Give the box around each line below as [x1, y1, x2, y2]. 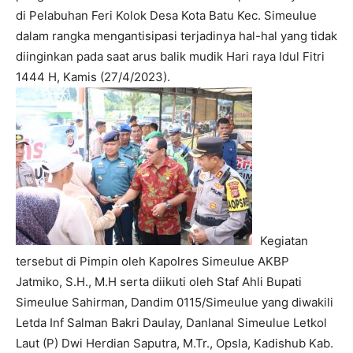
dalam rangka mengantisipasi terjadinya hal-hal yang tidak [16, 28, 337, 43]
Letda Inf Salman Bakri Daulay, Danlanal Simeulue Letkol [16, 314, 327, 330]
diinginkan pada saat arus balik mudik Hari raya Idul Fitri [16, 48, 325, 64]
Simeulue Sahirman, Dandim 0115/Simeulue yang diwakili [16, 294, 333, 310]
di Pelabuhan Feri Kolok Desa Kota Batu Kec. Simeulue [16, 7, 317, 23]
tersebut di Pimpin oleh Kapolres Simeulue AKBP [16, 253, 289, 269]
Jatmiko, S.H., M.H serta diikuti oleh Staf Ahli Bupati [16, 273, 302, 289]
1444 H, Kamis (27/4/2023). [16, 69, 170, 84]
